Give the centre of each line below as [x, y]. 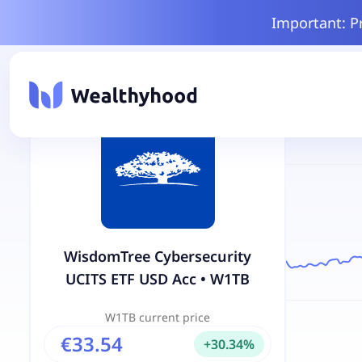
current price [173, 317]
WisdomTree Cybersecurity [158, 256]
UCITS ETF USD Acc [131, 279]
